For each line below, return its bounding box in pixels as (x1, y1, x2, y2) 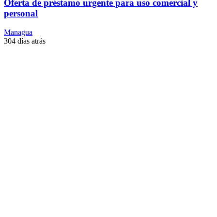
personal (4, 8, 38, 19)
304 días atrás (4, 36, 46, 45)
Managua (4, 28, 32, 36)
